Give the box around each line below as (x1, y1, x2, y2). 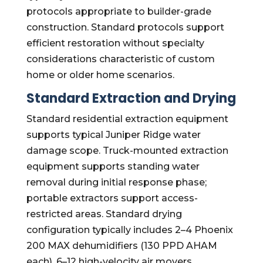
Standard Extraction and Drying (26, 89, 236, 107)
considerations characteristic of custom (26, 53, 215, 65)
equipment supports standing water (26, 161, 200, 172)
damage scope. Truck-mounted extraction (26, 145, 228, 156)
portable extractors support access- (26, 193, 198, 204)
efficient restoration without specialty (26, 38, 204, 49)
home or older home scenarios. (26, 69, 174, 80)
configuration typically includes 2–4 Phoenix (26, 224, 233, 235)
